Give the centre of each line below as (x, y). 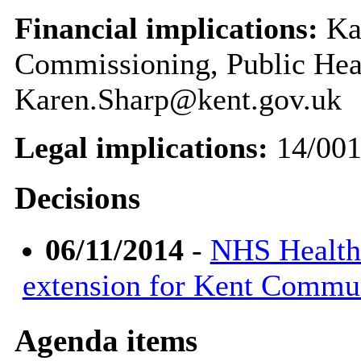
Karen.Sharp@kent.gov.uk (178, 99)
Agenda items (106, 340)
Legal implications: (141, 147)
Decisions (77, 199)
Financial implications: (166, 28)
